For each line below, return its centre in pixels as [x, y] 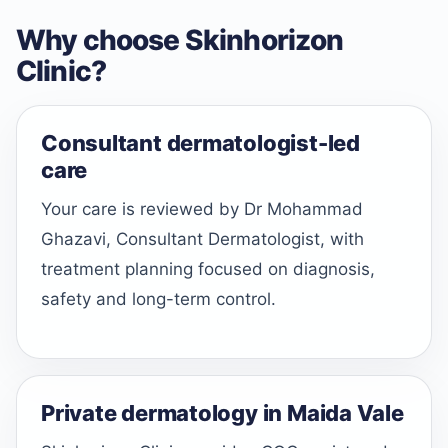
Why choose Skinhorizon [180, 40]
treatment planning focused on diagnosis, [208, 269]
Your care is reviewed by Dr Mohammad [202, 209]
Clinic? [61, 71]
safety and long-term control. [158, 299]
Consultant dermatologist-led [200, 143]
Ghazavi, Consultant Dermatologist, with [202, 239]
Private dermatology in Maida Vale [222, 412]
